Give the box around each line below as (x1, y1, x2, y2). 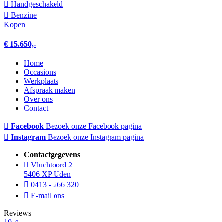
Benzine (9, 10, 37, 19)
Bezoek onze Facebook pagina (46, 122, 142, 131)
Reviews (4, 209, 31, 218)
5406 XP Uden (24, 170, 71, 179)
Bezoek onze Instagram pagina (48, 133, 144, 142)
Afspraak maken (24, 86, 75, 95)
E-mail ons (29, 191, 64, 200)
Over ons (24, 95, 53, 104)
